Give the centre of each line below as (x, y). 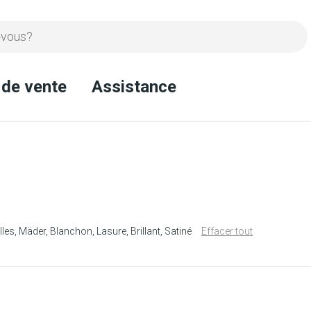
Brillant (145, 231)
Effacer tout (227, 231)
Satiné (178, 231)
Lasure (111, 231)
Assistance (134, 87)
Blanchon (71, 231)
